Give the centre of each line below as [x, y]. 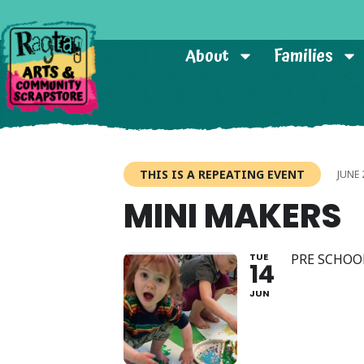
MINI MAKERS [232, 216]
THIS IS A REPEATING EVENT [222, 174]
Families [304, 56]
